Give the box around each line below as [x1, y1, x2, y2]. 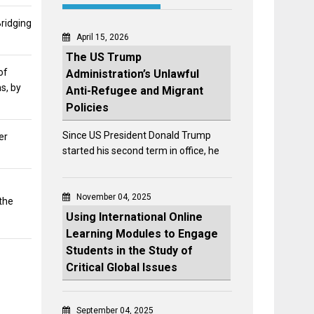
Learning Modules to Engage [66, 226, 219, 240]
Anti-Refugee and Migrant [66, 83, 204, 97]
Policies [66, 100, 109, 114]
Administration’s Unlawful [66, 67, 200, 81]
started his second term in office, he [62, 144, 220, 156]
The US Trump [66, 50, 142, 64]
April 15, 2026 [76, 32, 130, 42]
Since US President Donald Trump [62, 129, 212, 141]
